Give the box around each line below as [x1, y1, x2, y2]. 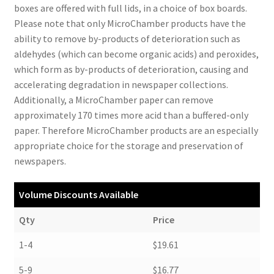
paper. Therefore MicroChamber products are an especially [13, 124, 258, 136]
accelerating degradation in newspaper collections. [13, 78, 228, 91]
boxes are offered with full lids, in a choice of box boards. [13, 1, 247, 14]
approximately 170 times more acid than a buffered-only [13, 108, 248, 121]
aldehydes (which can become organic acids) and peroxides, [13, 47, 259, 60]
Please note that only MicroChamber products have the [13, 17, 246, 29]
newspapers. [13, 154, 66, 167]
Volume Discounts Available [18, 188, 138, 201]
